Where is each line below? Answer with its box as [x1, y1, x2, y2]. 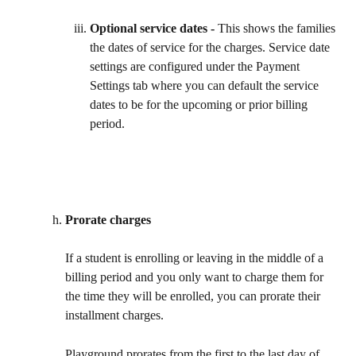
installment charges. [65, 308, 167, 323]
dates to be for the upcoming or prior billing [90, 98, 311, 112]
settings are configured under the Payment [90, 60, 303, 74]
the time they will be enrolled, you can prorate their [65, 289, 323, 304]
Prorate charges [65, 213, 151, 227]
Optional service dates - [90, 21, 218, 36]
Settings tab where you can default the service [90, 79, 322, 93]
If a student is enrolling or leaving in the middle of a [65, 251, 327, 265]
